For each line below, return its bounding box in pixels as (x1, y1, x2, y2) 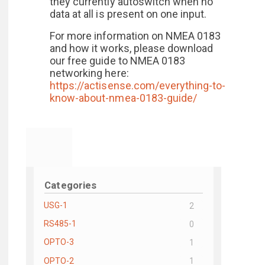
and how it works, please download (50, 42, 214, 54)
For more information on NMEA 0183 (50, 30, 221, 42)
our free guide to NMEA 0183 (50, 54, 186, 67)
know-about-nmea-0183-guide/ (50, 92, 198, 104)
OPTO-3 (44, 237, 74, 247)
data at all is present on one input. (50, 8, 207, 20)
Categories (44, 179, 96, 192)
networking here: (50, 67, 129, 79)
